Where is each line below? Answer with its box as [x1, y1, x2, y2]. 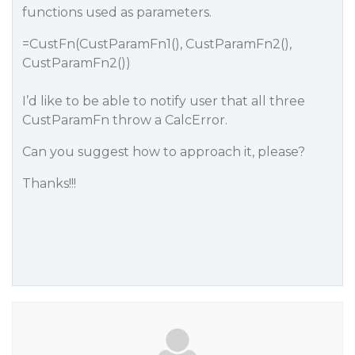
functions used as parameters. [22, 5, 212, 20]
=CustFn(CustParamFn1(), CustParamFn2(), [22, 36, 292, 52]
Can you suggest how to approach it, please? [22, 144, 305, 159]
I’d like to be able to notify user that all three [22, 94, 305, 109]
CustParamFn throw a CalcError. [22, 113, 227, 128]
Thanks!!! [22, 176, 76, 191]
